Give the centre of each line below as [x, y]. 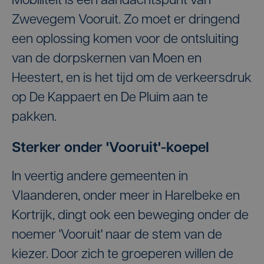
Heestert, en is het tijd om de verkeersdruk [132, 79]
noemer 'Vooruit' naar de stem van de [117, 235]
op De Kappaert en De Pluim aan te [110, 98]
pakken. [34, 118]
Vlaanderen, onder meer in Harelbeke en [126, 197]
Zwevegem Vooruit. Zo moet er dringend [126, 20]
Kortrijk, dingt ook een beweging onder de [130, 216]
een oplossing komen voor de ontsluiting [125, 40]
